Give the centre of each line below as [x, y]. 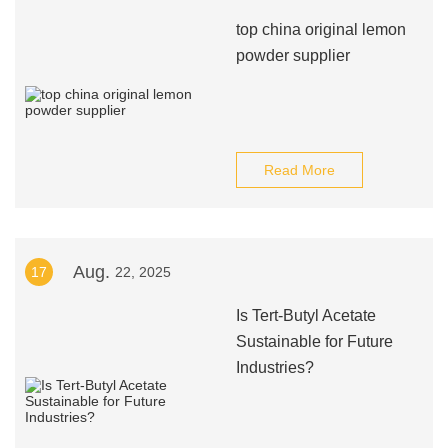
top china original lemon [320, 29]
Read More [299, 170]
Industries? [274, 367]
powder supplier [292, 55]
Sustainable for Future [314, 341]
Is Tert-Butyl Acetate [305, 315]
